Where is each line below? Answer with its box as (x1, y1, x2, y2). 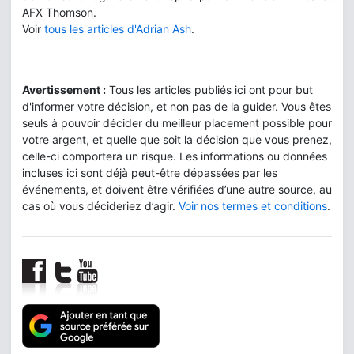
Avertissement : (22, 82, 106, 96)
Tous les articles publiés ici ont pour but (106, 82, 313, 96)
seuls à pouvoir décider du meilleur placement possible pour (22, 115, 332, 130)
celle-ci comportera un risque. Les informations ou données (22, 149, 327, 163)
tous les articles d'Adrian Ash (44, 21, 191, 36)
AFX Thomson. (22, 5, 96, 19)
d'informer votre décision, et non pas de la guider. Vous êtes (22, 99, 331, 113)
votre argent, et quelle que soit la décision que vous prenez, (22, 132, 332, 146)
